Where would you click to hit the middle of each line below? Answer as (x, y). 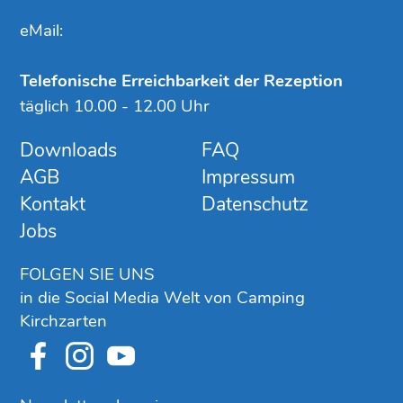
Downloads (69, 150)
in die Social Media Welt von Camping (163, 297)
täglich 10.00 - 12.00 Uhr (115, 106)
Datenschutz (255, 204)
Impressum (248, 177)
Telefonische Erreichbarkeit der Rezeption (182, 81)
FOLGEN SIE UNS (88, 274)
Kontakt (53, 204)
